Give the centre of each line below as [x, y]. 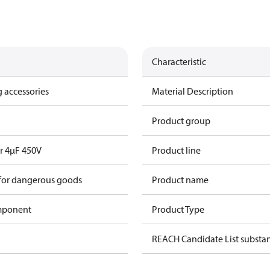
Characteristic [179, 61]
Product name [180, 180]
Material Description [193, 91]
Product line [176, 150]
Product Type [178, 209]
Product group [181, 121]
